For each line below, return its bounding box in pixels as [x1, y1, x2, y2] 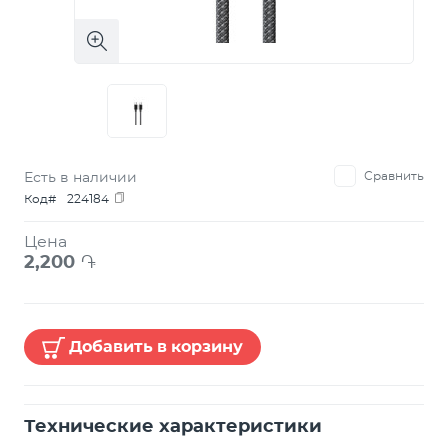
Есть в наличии [24, 168, 137, 186]
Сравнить [364, 168, 424, 183]
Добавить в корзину [69, 337, 243, 356]
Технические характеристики [24, 415, 322, 437]
